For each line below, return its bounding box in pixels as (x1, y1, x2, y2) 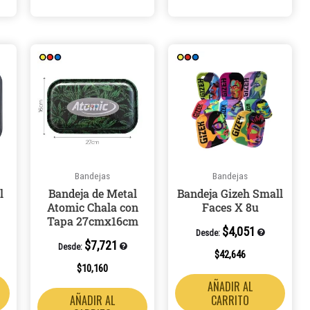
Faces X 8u (201, 199, 259, 215)
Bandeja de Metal (48, 185, 137, 201)
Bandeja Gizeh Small (177, 185, 284, 201)
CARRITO (211, 291, 250, 309)
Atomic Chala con (46, 199, 138, 215)
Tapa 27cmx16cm (46, 213, 138, 228)
